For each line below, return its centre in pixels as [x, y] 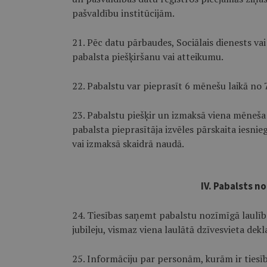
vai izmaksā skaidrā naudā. [128, 144]
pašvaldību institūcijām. [123, 13]
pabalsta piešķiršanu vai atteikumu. [148, 57]
